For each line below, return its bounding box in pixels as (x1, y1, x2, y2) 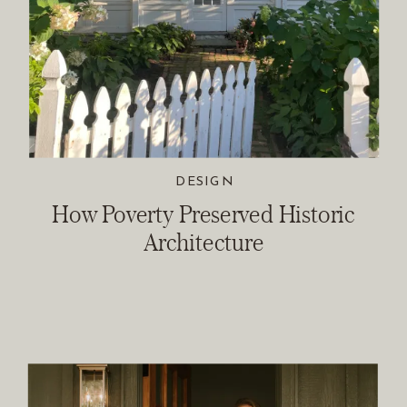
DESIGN (175, 175, 233, 190)
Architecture (143, 227, 264, 256)
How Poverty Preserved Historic (52, 199, 355, 228)
